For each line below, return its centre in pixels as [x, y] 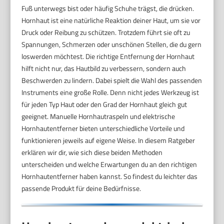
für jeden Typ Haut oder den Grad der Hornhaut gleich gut [104, 104]
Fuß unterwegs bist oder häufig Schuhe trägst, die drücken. [108, 8]
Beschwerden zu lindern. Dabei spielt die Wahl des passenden [112, 80]
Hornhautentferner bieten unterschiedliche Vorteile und [103, 128]
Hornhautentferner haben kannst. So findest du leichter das [110, 176]
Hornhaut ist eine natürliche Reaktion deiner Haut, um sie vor [111, 20]
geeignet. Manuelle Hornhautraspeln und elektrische [98, 116]
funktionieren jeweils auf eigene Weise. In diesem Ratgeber [108, 140]
